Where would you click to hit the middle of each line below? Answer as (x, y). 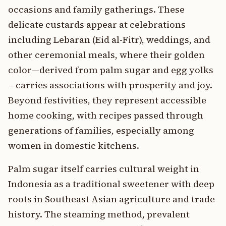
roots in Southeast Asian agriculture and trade (111, 199)
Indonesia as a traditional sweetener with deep (111, 184)
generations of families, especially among (101, 130)
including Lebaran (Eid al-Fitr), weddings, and (109, 40)
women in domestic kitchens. (74, 146)
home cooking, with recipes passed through (106, 115)
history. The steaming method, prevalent (99, 214)
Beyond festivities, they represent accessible (107, 100)
